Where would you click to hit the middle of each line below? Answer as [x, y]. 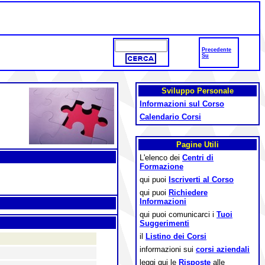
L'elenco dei [161, 158]
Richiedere [188, 193]
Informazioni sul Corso [182, 104]
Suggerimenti [164, 223]
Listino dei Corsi [176, 236]
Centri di [198, 158]
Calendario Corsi [170, 117]
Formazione [161, 167]
